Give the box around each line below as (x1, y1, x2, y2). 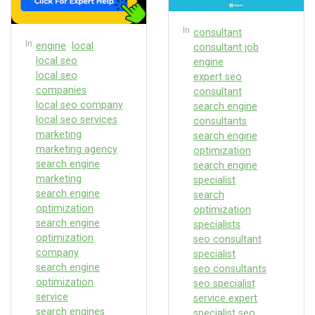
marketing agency (36, 143, 117, 155)
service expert (193, 292, 257, 304)
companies (36, 84, 86, 96)
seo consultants (193, 262, 266, 275)
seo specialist (193, 277, 255, 290)
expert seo (193, 70, 242, 83)
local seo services (36, 113, 117, 126)
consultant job (193, 41, 259, 53)
